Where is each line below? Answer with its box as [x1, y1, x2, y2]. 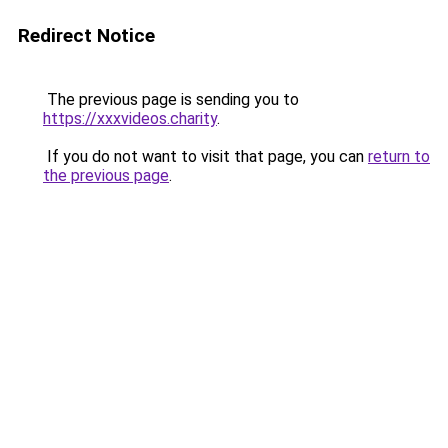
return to [368, 147, 430, 166]
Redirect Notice [18, 24, 155, 47]
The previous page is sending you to [43, 90, 299, 109]
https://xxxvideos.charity [43, 109, 217, 128]
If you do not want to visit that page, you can [43, 147, 368, 166]
